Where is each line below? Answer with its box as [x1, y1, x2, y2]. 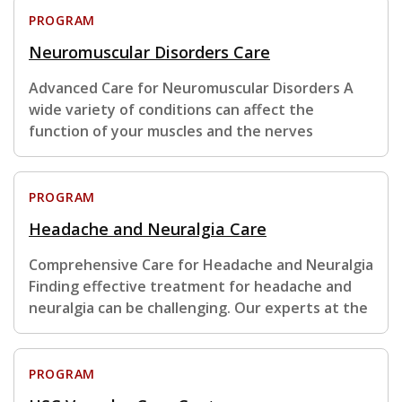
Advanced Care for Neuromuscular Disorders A [29, 78, 354, 99]
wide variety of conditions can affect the [29, 100, 314, 120]
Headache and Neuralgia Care [29, 218, 267, 240]
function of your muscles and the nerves [29, 121, 313, 142]
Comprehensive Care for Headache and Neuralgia [29, 255, 373, 275]
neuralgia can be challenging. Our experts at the [29, 298, 368, 319]
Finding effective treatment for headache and [29, 276, 352, 297]
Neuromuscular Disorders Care [29, 41, 270, 64]
